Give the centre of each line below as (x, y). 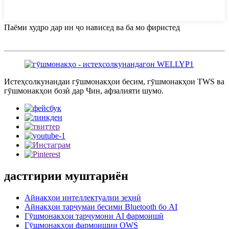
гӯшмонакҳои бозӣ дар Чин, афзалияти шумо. (84, 90)
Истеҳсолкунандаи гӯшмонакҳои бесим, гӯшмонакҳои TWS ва (114, 81)
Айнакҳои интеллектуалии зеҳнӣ (83, 197)
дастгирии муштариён (66, 176)
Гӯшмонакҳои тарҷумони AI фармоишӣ (94, 216)
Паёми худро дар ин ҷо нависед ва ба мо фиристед (92, 27)
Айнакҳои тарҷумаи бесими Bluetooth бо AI (101, 207)
